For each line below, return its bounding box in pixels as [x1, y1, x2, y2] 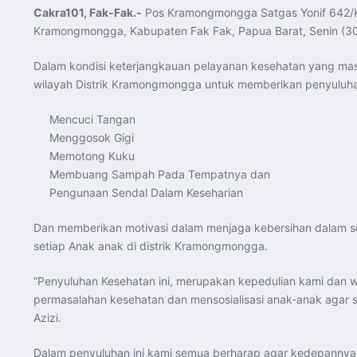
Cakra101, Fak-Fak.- [33, 5, 142, 19]
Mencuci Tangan [49, 112, 135, 126]
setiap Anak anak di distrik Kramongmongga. [33, 238, 268, 253]
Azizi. [33, 310, 61, 324]
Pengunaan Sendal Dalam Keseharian [49, 185, 243, 199]
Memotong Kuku [49, 148, 135, 163]
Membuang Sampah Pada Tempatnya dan [49, 167, 270, 181]
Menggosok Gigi [49, 130, 134, 144]
